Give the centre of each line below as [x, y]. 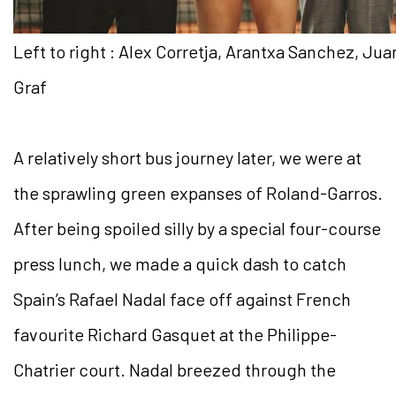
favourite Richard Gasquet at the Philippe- [175, 334]
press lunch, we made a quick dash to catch [180, 263]
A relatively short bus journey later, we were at [187, 157]
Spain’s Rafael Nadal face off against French [182, 298]
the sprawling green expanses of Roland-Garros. [198, 192]
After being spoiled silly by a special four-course [197, 228]
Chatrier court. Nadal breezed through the [175, 369]
